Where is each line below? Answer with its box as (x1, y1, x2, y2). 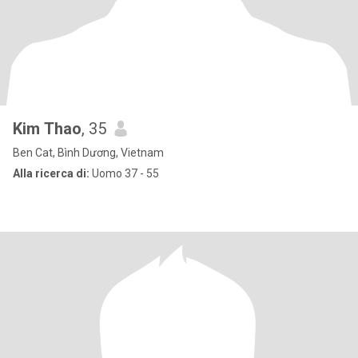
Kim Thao (13, 119, 82, 138)
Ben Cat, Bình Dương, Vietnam (13, 146, 164, 159)
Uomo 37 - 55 (89, 167, 159, 180)
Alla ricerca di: (13, 167, 89, 180)
